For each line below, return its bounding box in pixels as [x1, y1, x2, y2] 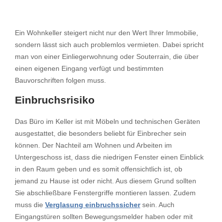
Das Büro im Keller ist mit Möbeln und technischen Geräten [15, 118, 200, 125]
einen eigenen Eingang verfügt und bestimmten [15, 65, 164, 72]
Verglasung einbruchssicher [45, 201, 140, 209]
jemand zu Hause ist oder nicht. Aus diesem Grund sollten [15, 177, 196, 185]
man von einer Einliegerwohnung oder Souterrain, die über [15, 53, 199, 60]
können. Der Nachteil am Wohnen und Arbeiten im [15, 142, 172, 149]
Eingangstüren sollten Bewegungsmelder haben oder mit [15, 213, 193, 221]
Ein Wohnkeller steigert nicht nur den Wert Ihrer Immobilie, [15, 29, 198, 37]
